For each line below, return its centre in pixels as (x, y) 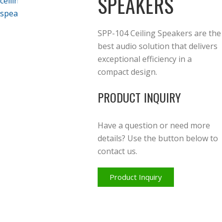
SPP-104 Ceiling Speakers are (152, 33)
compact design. (128, 72)
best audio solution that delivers (158, 46)
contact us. (118, 151)
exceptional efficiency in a (145, 59)
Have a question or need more (154, 126)
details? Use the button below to (158, 139)
